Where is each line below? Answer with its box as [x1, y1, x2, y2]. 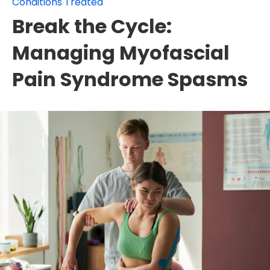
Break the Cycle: [12, 12, 172, 40]
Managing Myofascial [12, 39, 230, 66]
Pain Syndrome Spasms [12, 65, 248, 93]
